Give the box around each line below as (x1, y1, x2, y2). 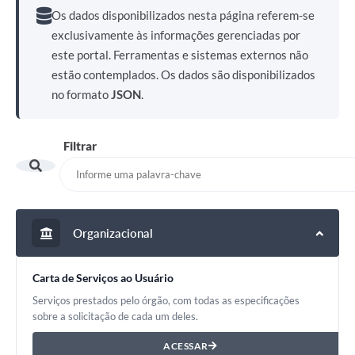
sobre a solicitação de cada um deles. (32, 310, 198, 323)
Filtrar (63, 139, 97, 154)
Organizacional (70, 225, 153, 240)
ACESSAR (163, 340, 208, 353)
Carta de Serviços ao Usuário (32, 271, 174, 285)
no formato (52, 87, 111, 102)
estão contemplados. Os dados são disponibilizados (52, 67, 315, 82)
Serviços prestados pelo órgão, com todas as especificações (32, 294, 300, 307)
